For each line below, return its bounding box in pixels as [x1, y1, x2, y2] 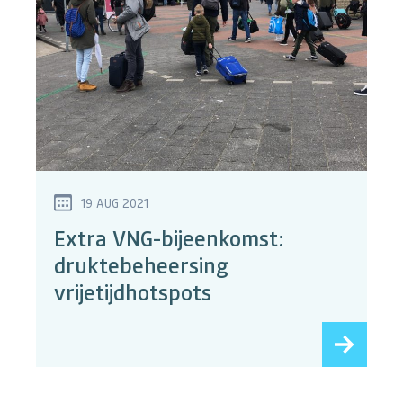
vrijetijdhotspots [54, 278, 211, 307]
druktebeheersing [54, 251, 228, 280]
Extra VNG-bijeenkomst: [54, 224, 283, 253]
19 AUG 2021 [81, 194, 148, 211]
